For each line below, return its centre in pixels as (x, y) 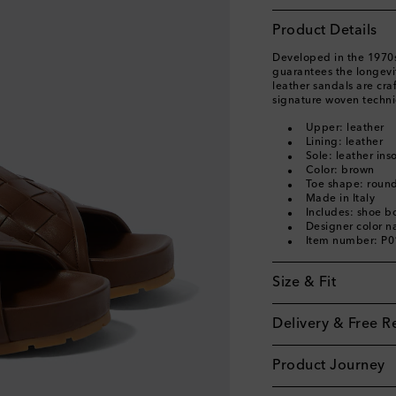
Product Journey (329, 366)
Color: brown (340, 171)
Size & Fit (304, 283)
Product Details (325, 31)
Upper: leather (345, 128)
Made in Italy (340, 199)
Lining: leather (344, 142)
